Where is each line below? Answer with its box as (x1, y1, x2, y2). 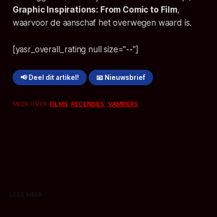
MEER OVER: (12, 100, 50, 108)
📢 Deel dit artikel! (20, 74, 79, 82)
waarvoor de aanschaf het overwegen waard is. (12, 18, 192, 28)
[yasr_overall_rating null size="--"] (12, 45, 139, 55)
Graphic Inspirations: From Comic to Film (12, 5, 177, 15)
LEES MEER (10, 191, 43, 199)
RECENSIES (71, 100, 105, 108)
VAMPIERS (108, 100, 139, 108)
